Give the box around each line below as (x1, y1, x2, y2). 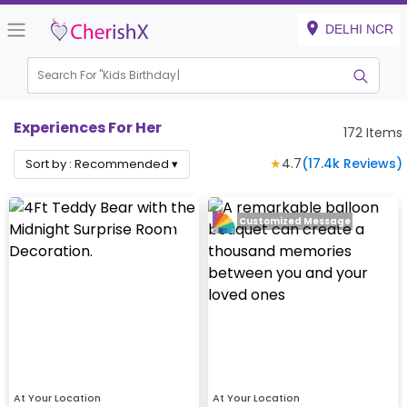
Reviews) (340, 154, 402, 174)
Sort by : (25, 155, 74, 174)
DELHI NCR (325, 22, 393, 36)
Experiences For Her (14, 117, 162, 138)
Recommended (74, 155, 169, 174)
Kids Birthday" (103, 67, 181, 84)
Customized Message (239, 214, 351, 229)
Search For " (37, 67, 104, 84)
